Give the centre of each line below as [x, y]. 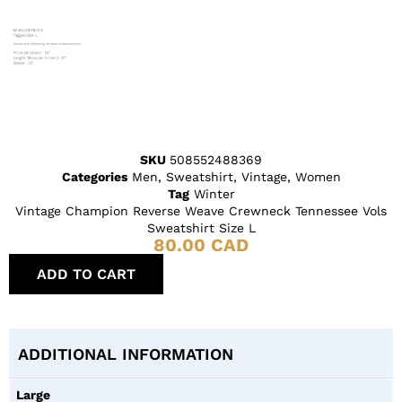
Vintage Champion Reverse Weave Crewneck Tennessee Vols [201, 210]
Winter [214, 193]
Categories [94, 176]
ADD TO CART [86, 274]
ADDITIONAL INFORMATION [126, 354]
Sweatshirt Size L [201, 227]
